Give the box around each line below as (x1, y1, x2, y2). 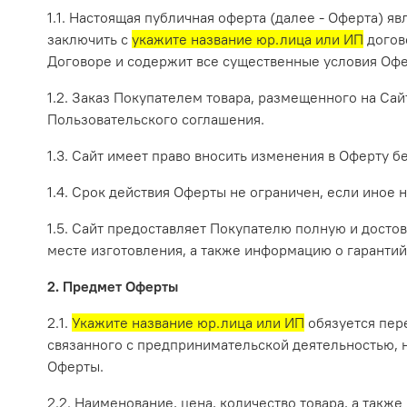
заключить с (47, 30, 132, 49)
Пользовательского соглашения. (47, 110, 264, 129)
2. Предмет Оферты (47, 277, 178, 296)
